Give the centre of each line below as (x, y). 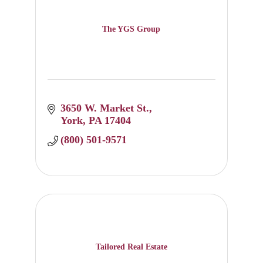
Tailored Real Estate (131, 247)
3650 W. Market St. (105, 108)
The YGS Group (131, 29)
